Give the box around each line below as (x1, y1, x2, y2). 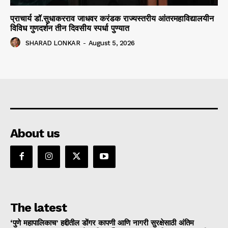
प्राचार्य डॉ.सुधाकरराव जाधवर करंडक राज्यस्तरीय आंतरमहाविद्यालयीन (10, 13, 214, 23)
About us (10, 126, 60, 140)
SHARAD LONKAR (25, 39, 80, 47)
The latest (10, 200, 67, 215)
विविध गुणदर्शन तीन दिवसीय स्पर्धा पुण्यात (10, 23, 129, 33)
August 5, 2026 (88, 39, 135, 47)
